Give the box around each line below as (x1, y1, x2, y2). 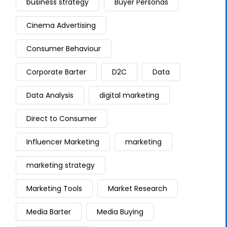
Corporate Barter (26, 67, 86, 77)
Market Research (108, 183, 167, 194)
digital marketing (99, 90, 159, 100)
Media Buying (97, 207, 143, 217)
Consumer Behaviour (26, 44, 101, 54)
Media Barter (26, 207, 71, 217)
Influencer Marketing (26, 137, 99, 147)
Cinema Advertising (26, 20, 96, 30)
